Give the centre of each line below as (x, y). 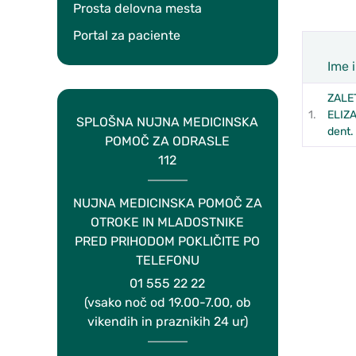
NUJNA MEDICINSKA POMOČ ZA (167, 203)
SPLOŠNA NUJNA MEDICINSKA (168, 122)
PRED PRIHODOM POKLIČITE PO (168, 241)
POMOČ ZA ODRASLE (168, 141)
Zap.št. (328, 85)
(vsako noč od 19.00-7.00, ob (167, 302)
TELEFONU (167, 260)
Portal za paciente (127, 35)
